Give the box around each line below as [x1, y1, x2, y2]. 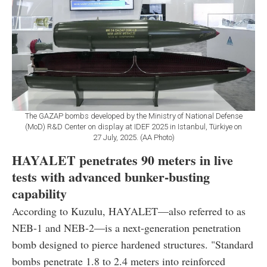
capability [12, 184, 67, 204]
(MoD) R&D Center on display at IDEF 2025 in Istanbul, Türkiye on [25, 122, 242, 132]
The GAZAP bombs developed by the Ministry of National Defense [24, 111, 243, 121]
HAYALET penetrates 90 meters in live [12, 150, 233, 170]
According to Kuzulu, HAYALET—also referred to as [12, 204, 246, 219]
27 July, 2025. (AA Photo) [92, 133, 175, 142]
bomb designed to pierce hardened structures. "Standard [12, 237, 253, 252]
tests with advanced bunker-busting [12, 167, 210, 187]
